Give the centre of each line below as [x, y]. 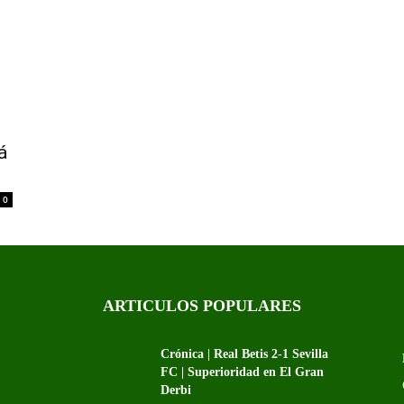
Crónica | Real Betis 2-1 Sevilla [244, 354]
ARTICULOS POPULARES [202, 306]
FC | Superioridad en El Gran [242, 372]
